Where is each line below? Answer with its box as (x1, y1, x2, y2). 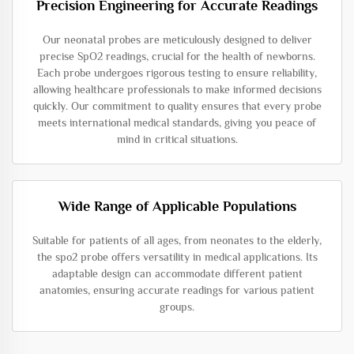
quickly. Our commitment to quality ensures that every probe (32, 99, 322, 112)
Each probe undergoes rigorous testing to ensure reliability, (37, 66, 317, 79)
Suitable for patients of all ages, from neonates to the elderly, (32, 233, 322, 247)
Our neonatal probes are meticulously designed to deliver (42, 32, 312, 46)
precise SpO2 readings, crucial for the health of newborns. (39, 49, 315, 62)
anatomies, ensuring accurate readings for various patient (40, 283, 314, 296)
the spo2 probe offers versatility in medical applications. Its (36, 250, 318, 263)
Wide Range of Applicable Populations (58, 198, 296, 214)
